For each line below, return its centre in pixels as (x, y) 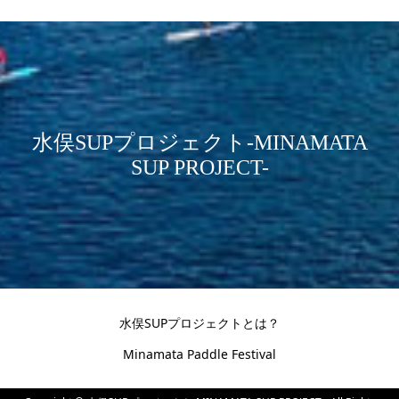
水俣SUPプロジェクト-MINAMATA (199, 142)
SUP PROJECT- (199, 167)
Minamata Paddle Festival (199, 354)
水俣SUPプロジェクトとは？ (199, 322)
